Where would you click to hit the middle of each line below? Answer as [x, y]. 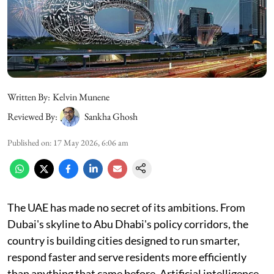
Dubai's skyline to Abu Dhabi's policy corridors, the [128, 224]
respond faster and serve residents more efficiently [127, 257]
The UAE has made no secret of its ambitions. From [126, 207]
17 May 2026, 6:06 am [91, 142]
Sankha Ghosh [111, 116]
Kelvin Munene [81, 97]
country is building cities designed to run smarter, [124, 240]
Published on [28, 142]
